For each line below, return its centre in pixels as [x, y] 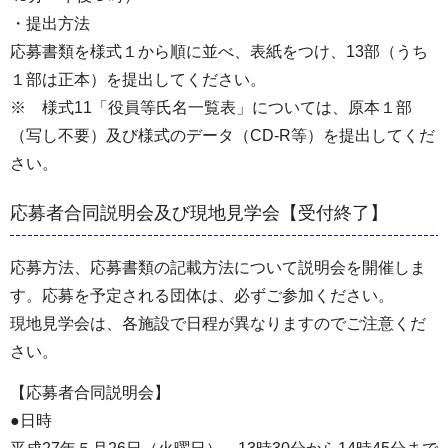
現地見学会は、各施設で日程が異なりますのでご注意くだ [218, 324]
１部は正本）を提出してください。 [138, 80]
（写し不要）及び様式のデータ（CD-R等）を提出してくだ [222, 136]
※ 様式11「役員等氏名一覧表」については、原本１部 [211, 108]
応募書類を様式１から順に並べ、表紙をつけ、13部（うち [219, 52]
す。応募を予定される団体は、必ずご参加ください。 [202, 296]
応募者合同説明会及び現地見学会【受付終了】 [199, 213]
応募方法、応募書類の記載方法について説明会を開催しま [218, 268]
